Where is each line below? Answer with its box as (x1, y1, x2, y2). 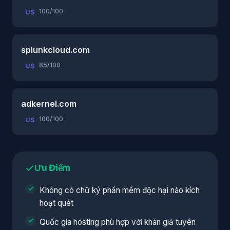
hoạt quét (40, 198, 73, 208)
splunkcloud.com (21, 44, 90, 55)
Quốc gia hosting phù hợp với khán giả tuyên (40, 217, 196, 227)
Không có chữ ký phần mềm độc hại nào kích (40, 185, 200, 195)
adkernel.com (21, 98, 76, 109)
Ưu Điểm (34, 162, 71, 174)
